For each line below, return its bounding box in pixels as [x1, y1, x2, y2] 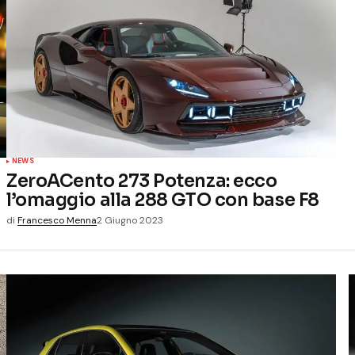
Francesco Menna [17, 213, 97, 227]
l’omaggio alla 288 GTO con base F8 [6, 188, 319, 211]
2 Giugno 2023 [97, 213, 163, 227]
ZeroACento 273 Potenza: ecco [6, 169, 277, 192]
